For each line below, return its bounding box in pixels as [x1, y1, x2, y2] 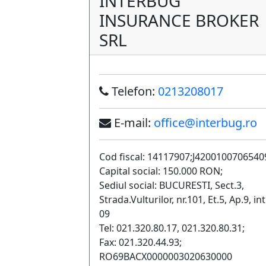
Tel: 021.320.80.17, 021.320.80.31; [99, 221, 245, 235]
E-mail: [111, 115, 154, 131]
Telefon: [109, 83, 158, 99]
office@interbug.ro [154, 115, 257, 131]
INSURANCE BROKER [99, 9, 259, 31]
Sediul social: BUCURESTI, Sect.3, [99, 179, 244, 192]
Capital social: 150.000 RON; [99, 164, 223, 178]
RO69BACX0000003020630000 [99, 250, 232, 263]
